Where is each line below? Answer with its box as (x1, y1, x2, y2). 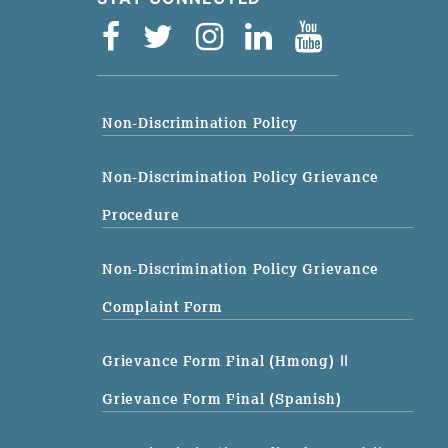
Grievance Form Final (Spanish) (102, 388, 342, 409)
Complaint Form (102, 296, 223, 317)
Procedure (102, 204, 180, 225)
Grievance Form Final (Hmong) (102, 350, 340, 371)
